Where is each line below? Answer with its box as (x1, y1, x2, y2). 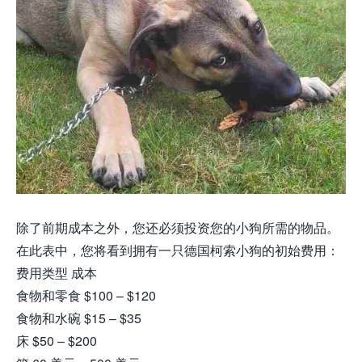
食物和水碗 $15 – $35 (16, 308, 141, 327)
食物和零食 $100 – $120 (16, 285, 156, 305)
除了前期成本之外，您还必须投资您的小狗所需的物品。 (16, 217, 339, 237)
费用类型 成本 (16, 263, 97, 282)
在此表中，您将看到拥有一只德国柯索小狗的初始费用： (16, 240, 339, 259)
